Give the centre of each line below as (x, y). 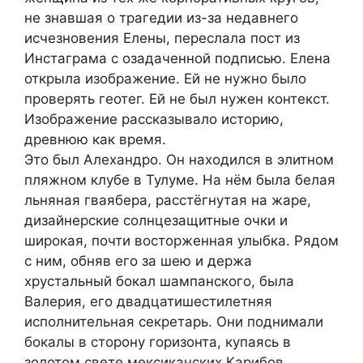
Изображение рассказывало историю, (154, 119)
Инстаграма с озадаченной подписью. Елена (177, 58)
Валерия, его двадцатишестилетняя (148, 301)
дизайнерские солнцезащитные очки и (156, 220)
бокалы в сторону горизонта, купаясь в (158, 342)
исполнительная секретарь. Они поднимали (174, 321)
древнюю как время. (95, 139)
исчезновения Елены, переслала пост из (162, 38)
